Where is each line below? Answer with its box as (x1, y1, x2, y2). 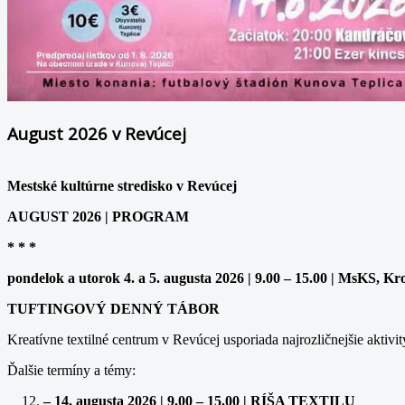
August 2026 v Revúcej (7, 122, 186, 146)
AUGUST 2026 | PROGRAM (7, 208, 193, 224)
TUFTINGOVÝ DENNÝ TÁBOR (7, 300, 220, 316)
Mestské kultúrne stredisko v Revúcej (7, 177, 237, 193)
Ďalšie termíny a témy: (7, 362, 136, 378)
